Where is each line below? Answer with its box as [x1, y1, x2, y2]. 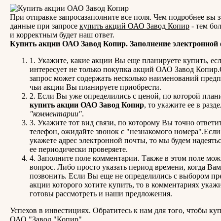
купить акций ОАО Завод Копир [79, 21, 189, 30]
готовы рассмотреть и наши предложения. [30, 189, 172, 198]
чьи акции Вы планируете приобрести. [30, 82, 161, 91]
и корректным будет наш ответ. [10, 30, 114, 39]
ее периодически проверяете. [30, 145, 128, 153]
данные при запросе [10, 21, 79, 30]
